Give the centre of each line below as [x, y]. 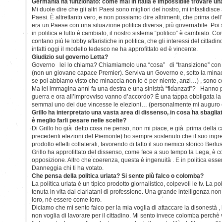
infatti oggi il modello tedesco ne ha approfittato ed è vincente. [115, 49]
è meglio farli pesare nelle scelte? [79, 120]
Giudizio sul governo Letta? [70, 57]
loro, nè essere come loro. [67, 199]
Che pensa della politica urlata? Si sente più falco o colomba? [118, 176]
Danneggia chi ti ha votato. [68, 168]
